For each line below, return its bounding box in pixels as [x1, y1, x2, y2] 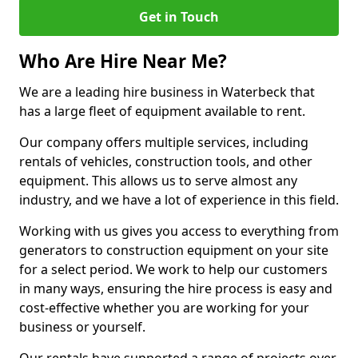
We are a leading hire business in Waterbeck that [19, 83, 315, 101]
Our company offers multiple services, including [19, 133, 308, 151]
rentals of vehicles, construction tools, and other [19, 153, 312, 170]
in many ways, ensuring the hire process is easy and [19, 280, 332, 297]
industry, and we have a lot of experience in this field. [19, 191, 339, 209]
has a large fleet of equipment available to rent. [19, 102, 305, 120]
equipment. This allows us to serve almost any [19, 172, 297, 189]
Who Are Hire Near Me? [19, 49, 227, 74]
